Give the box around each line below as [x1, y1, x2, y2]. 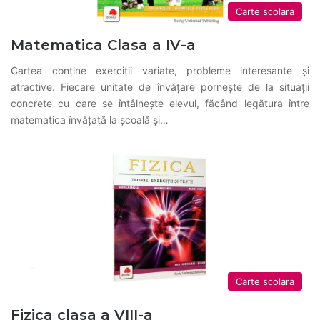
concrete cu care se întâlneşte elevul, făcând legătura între [11, 97, 309, 110]
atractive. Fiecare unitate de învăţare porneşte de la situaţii [11, 81, 309, 94]
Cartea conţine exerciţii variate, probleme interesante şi [11, 64, 309, 77]
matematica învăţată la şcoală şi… [11, 114, 169, 126]
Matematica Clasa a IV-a [11, 36, 196, 54]
